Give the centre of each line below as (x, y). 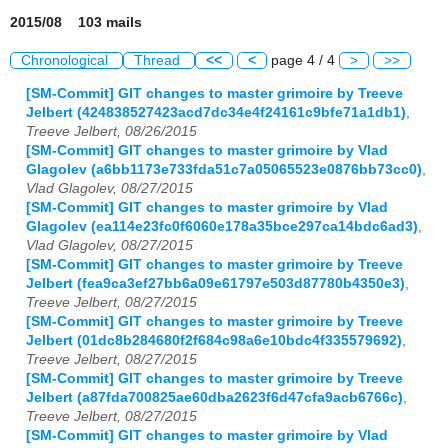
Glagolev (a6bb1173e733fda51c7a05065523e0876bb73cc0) (224, 169)
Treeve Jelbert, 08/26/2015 (111, 131)
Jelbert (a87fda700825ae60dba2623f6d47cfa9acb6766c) (214, 397)
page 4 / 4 (303, 61)
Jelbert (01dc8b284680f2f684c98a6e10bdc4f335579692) (214, 340)
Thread (159, 61)
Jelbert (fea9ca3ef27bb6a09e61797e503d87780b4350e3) (215, 283)
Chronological (66, 61)
